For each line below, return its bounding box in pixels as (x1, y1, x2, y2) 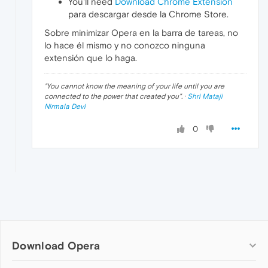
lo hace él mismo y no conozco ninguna (44, 40, 205, 51)
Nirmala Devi (44, 102, 86, 111)
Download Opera (12, 239, 100, 252)
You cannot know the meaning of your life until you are (47, 82, 224, 91)
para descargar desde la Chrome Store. (68, 9, 229, 20)
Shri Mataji (187, 92, 223, 101)
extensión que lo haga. (44, 53, 137, 63)
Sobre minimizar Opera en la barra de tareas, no (44, 28, 238, 38)
